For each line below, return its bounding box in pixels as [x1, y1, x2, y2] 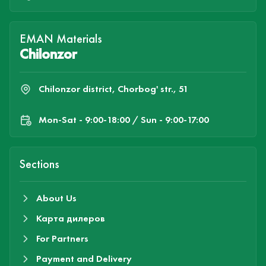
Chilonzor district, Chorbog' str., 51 [39, 83, 188, 94]
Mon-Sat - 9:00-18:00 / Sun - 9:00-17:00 [39, 113, 209, 125]
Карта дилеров [36, 212, 105, 224]
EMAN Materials [20, 31, 102, 46]
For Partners [36, 232, 88, 244]
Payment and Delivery [36, 252, 132, 264]
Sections [20, 156, 59, 171]
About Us [36, 192, 77, 204]
